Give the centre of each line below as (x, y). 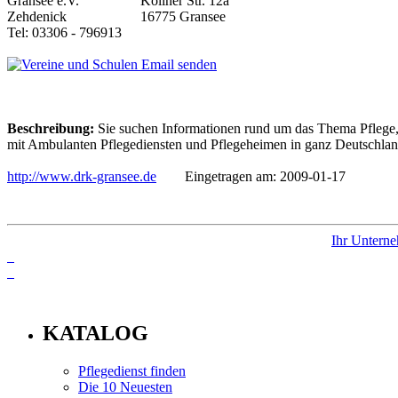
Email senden (177, 64)
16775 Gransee (183, 16)
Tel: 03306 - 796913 (64, 32)
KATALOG (96, 333)
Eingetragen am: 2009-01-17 (251, 176)
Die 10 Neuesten (125, 386)
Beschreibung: (51, 128)
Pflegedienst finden (132, 370)
